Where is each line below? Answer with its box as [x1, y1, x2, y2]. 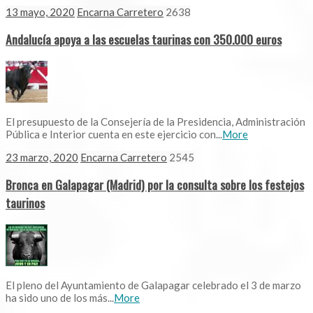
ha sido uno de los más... [6, 291, 114, 304]
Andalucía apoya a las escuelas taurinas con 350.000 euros [6, 30, 282, 49]
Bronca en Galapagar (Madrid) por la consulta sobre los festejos [6, 175, 304, 194]
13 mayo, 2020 [6, 5, 75, 18]
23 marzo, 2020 [6, 150, 78, 163]
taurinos [6, 194, 45, 212]
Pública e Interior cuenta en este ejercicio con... [6, 127, 222, 140]
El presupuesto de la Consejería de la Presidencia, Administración [6, 115, 305, 128]
